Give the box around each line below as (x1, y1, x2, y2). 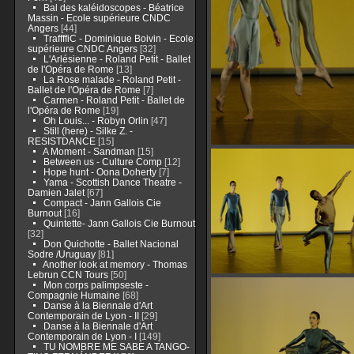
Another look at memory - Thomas (42, 259, 187, 269)
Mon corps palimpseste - (43, 280, 149, 290)
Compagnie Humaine (27, 290, 120, 300)
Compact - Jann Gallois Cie (43, 198, 161, 208)
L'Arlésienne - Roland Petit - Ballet (43, 54, 190, 64)
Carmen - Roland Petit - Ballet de (43, 95, 185, 105)
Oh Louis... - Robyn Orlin (43, 115, 149, 126)
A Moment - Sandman (42, 146, 135, 156)
